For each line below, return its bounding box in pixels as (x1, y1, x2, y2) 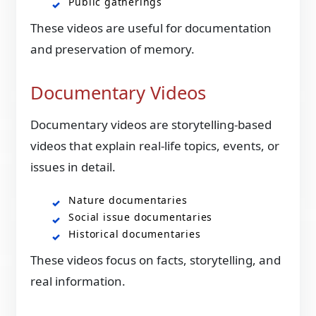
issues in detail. (30, 158, 116, 175)
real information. (30, 272, 126, 289)
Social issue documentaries (68, 209, 213, 224)
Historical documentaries (68, 226, 201, 241)
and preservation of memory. (30, 41, 195, 58)
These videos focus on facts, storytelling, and (30, 251, 281, 268)
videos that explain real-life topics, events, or (30, 137, 280, 154)
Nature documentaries (68, 193, 188, 207)
